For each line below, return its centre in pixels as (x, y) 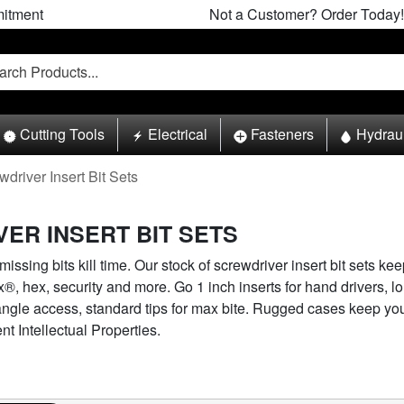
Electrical (177, 134)
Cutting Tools (63, 134)
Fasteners (282, 134)
